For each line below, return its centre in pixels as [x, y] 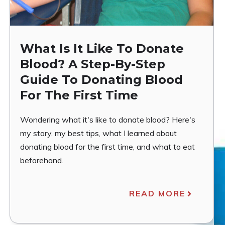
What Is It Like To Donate [102, 49]
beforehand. [42, 160]
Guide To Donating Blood [102, 80]
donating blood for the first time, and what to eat [108, 147]
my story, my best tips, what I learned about [99, 133]
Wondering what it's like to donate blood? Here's [108, 120]
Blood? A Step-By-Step [93, 64]
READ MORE [157, 194]
